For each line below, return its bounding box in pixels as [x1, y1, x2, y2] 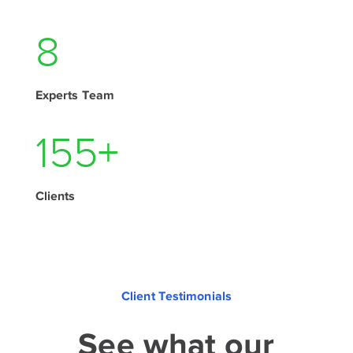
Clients [35, 189, 76, 204]
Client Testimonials [121, 288, 232, 303]
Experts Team [35, 88, 114, 103]
